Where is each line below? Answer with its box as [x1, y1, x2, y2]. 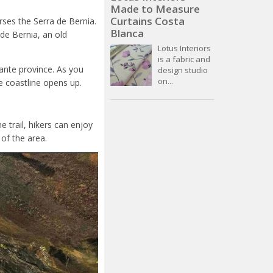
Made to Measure [110, 2, 200, 16]
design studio [158, 65, 208, 76]
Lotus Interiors [158, 43, 211, 54]
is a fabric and [158, 54, 210, 65]
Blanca [110, 26, 144, 41]
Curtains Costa [110, 14, 185, 29]
